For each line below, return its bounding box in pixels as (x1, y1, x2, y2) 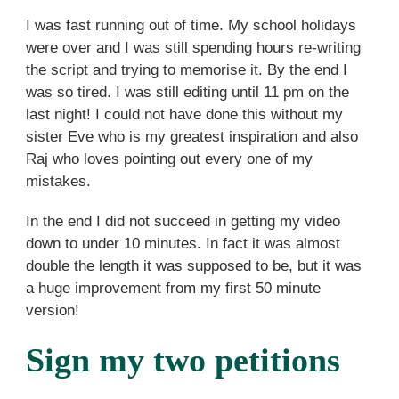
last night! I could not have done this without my (25, 106, 343, 124)
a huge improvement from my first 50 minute (25, 279, 321, 297)
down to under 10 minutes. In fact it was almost (25, 234, 340, 252)
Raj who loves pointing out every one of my (25, 151, 313, 168)
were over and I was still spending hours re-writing (25, 39, 361, 57)
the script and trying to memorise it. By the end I (25, 61, 347, 79)
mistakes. (25, 173, 91, 191)
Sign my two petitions (25, 340, 340, 379)
